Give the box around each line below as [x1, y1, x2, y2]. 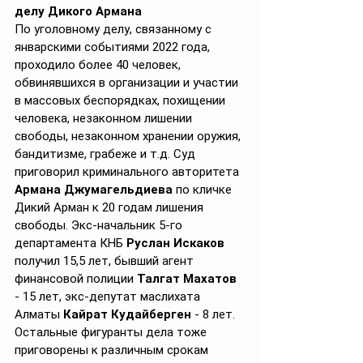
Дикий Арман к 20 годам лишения [15, 200, 207, 215]
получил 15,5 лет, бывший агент [15, 254, 197, 268]
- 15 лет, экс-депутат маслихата [15, 289, 203, 304]
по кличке [173, 182, 235, 197]
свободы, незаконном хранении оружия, [15, 129, 244, 143]
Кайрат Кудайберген [63, 307, 191, 322]
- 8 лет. [191, 307, 238, 322]
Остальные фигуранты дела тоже [15, 325, 210, 340]
